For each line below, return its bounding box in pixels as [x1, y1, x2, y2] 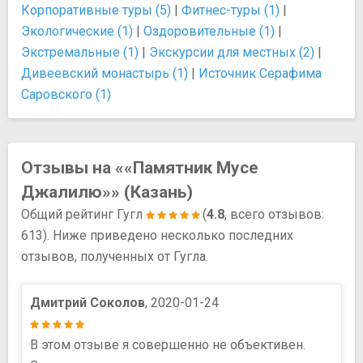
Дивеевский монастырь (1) [21, 65, 188, 81]
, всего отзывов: [224, 206, 324, 222]
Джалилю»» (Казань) [21, 181, 193, 202]
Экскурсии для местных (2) [149, 44, 314, 60]
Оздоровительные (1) [143, 23, 275, 39]
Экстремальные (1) [21, 44, 139, 60]
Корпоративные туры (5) [21, 2, 171, 18]
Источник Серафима [199, 65, 322, 81]
